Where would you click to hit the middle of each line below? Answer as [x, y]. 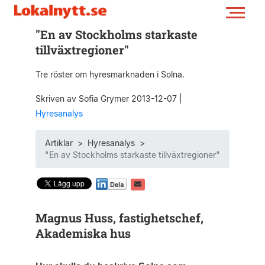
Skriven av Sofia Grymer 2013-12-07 [107, 98]
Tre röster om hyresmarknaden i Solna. [110, 74]
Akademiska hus [83, 233]
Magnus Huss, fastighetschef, [119, 218]
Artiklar [59, 143]
